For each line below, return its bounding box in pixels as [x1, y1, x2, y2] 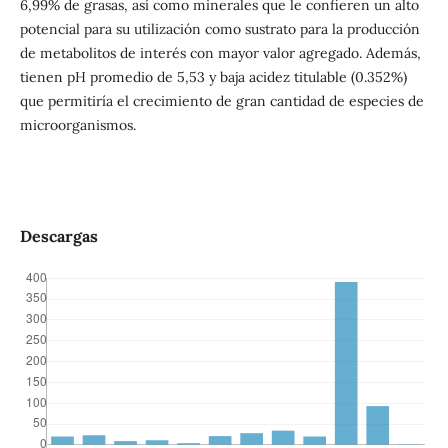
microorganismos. [19, 115, 136, 134]
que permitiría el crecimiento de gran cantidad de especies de [19, 91, 424, 110]
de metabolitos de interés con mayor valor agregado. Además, [19, 43, 421, 62]
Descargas [19, 225, 98, 246]
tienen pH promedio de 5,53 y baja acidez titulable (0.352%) [19, 67, 407, 86]
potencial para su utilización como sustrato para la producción [19, 19, 420, 38]
